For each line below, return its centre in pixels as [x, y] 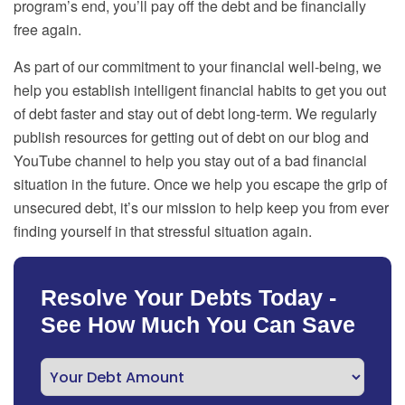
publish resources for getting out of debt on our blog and [191, 137]
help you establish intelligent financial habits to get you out [200, 90]
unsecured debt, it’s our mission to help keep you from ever [201, 208]
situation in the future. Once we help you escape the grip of [200, 184]
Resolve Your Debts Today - [188, 298]
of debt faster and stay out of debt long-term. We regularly [195, 114]
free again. [47, 30]
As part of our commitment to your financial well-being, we [198, 67]
